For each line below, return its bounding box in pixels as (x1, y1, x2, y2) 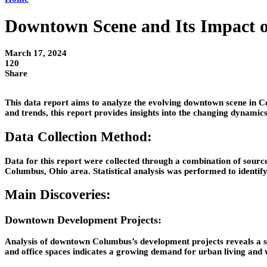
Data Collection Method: (5, 129, 152, 144)
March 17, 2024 (5, 48, 67, 58)
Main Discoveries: (5, 187, 111, 203)
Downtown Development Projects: (5, 213, 162, 226)
